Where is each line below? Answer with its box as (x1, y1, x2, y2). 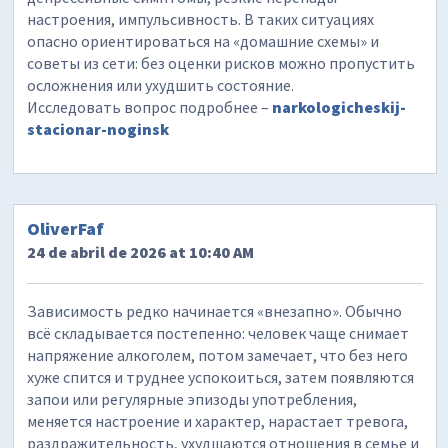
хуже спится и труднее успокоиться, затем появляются (27, 367, 415, 388)
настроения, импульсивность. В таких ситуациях (27, 9, 375, 30)
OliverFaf (27, 217, 105, 241)
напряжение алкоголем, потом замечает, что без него (27, 345, 409, 366)
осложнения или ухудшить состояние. (27, 75, 295, 96)
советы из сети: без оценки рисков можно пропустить (27, 53, 416, 74)
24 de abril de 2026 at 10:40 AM (27, 242, 255, 263)
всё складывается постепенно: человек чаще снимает (27, 323, 410, 344)
